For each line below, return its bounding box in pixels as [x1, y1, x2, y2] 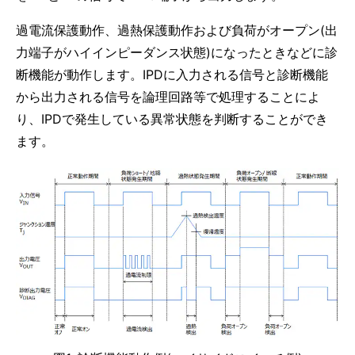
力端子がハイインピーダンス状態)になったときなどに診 [16, 44, 338, 60]
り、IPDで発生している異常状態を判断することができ [16, 111, 328, 127]
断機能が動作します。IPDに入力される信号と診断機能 [16, 67, 328, 82]
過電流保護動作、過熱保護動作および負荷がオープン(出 [16, 22, 338, 38]
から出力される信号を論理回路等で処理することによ [16, 89, 320, 105]
